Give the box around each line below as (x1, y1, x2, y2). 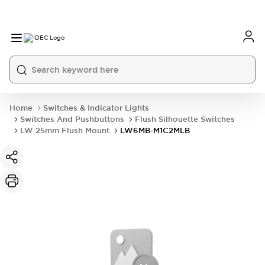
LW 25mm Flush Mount (20, 125, 109, 135)
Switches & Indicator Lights (43, 103, 149, 113)
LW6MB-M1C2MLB (120, 125, 190, 135)
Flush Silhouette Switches (135, 114, 235, 124)
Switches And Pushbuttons (20, 114, 124, 124)
